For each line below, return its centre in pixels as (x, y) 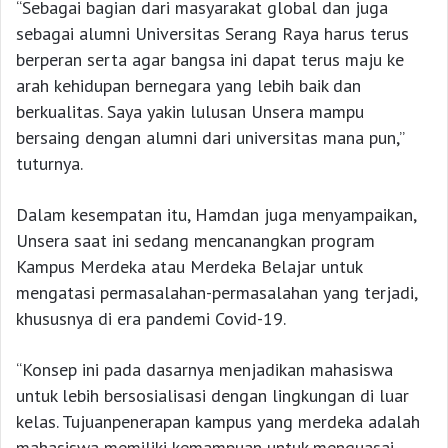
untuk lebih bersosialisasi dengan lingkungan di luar (212, 395)
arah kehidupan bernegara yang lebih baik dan (188, 85)
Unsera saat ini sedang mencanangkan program (195, 240)
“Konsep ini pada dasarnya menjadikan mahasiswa (204, 369)
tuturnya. (49, 163)
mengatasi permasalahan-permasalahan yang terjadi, (216, 292)
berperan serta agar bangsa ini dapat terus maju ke (210, 59)
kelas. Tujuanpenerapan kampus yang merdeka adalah (218, 421)
